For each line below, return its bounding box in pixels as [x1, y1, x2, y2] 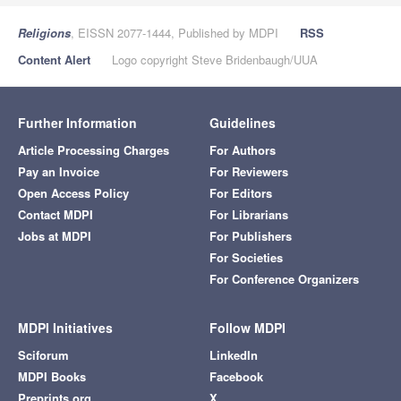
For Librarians [209, 206, 288, 224]
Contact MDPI [18, 206, 93, 224]
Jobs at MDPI [18, 227, 91, 245]
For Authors [209, 141, 276, 159]
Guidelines [209, 114, 276, 132]
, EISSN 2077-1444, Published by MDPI [71, 24, 278, 42]
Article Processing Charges [18, 141, 169, 159]
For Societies [209, 249, 283, 267]
